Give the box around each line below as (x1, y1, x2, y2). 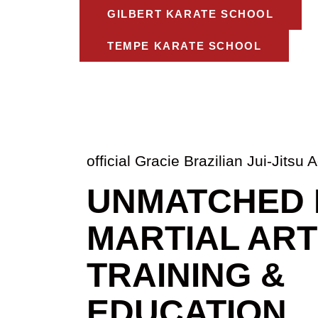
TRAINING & (87, 256, 285, 295)
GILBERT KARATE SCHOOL (107, 8, 274, 21)
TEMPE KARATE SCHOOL (107, 40, 262, 53)
